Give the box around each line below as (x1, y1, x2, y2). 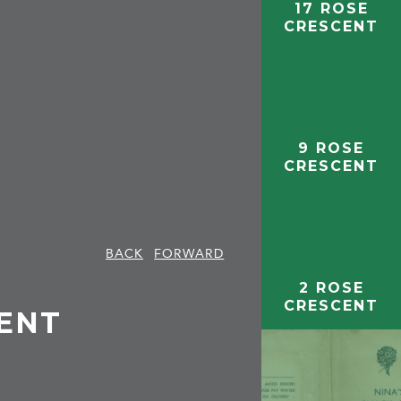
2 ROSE (298, 278, 364, 296)
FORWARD (154, 245, 225, 261)
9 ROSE (298, 139, 365, 157)
